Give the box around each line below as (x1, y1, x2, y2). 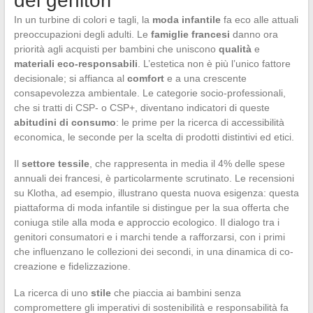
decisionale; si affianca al (13, 72, 127, 84)
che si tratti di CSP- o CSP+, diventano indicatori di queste (13, 101, 270, 113)
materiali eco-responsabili (13, 57, 138, 69)
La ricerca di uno (13, 286, 91, 298)
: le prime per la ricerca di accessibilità (115, 116, 284, 128)
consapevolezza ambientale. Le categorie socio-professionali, (13, 87, 286, 99)
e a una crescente (163, 72, 247, 84)
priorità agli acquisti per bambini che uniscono (13, 43, 219, 54)
